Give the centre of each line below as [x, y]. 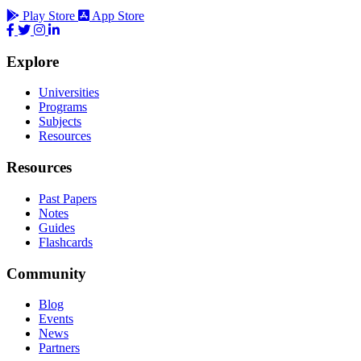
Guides [57, 227]
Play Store [49, 15]
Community [46, 273]
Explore [33, 61]
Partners [59, 348]
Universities [69, 93]
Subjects [60, 122]
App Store [118, 15]
